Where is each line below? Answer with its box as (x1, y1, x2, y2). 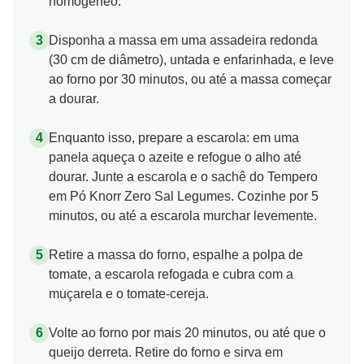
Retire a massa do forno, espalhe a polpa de (49, 247, 303, 262)
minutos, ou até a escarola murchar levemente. (49, 208, 317, 223)
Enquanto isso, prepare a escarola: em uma (49, 130, 299, 145)
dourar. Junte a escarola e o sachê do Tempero (49, 169, 318, 184)
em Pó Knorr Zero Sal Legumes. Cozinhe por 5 (49, 188, 318, 203)
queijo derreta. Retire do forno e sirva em (49, 344, 283, 359)
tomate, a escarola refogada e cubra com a (49, 266, 293, 281)
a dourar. (49, 91, 99, 106)
